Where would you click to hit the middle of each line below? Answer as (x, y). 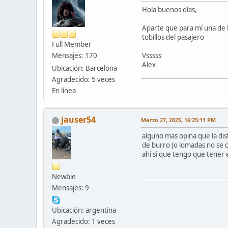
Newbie (64, 177)
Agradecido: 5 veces (83, 80)
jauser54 (78, 120)
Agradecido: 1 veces (83, 222)
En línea (64, 91)
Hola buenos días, (169, 10)
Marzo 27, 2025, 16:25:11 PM (178, 120)
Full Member (72, 45)
